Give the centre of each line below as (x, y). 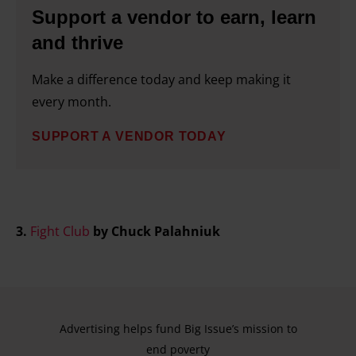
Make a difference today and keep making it (161, 79)
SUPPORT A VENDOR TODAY (129, 136)
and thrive (77, 43)
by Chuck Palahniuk (157, 231)
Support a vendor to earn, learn (174, 17)
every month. (72, 102)
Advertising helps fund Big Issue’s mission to (178, 328)
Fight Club (60, 231)
